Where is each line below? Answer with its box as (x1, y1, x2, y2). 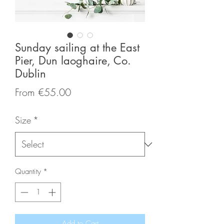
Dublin (15, 66, 46, 81)
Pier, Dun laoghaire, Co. (15, 53, 131, 68)
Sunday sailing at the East (15, 40, 139, 55)
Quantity (15, 166, 41, 177)
